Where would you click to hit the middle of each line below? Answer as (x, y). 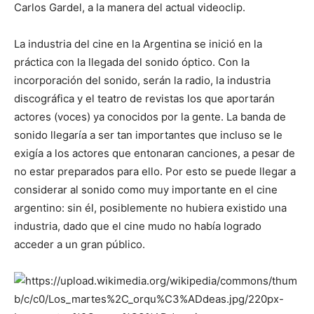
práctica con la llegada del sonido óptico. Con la (132, 62)
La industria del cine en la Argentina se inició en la (138, 43)
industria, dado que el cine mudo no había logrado (138, 226)
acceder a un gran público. (80, 244)
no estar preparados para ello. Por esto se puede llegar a (155, 171)
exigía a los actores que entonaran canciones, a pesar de (155, 153)
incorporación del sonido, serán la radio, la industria (142, 80)
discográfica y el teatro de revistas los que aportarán (144, 98)
